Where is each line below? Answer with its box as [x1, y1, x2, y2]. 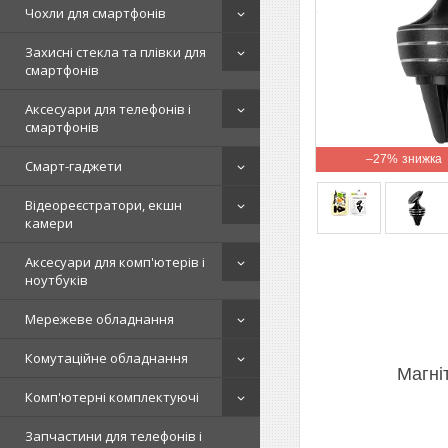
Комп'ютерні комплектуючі [25, 388, 199, 406]
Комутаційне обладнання [25, 349, 188, 367]
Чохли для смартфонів [25, 4, 166, 22]
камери [25, 214, 73, 232]
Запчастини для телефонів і [25, 427, 202, 445]
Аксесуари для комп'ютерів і [25, 253, 205, 271]
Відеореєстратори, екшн [25, 196, 182, 214]
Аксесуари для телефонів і [25, 100, 191, 118]
